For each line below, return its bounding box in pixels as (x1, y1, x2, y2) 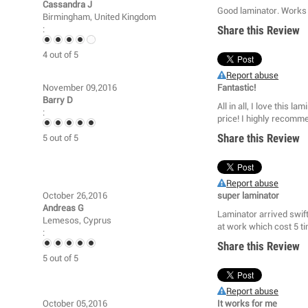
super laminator (217, 191, 280, 201)
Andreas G (43, 203, 84, 213)
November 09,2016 (43, 83, 117, 93)
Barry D (43, 96, 73, 105)
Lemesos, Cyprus (43, 216, 111, 225)
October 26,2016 (43, 191, 107, 201)
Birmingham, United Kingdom (43, 12, 156, 22)
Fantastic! (217, 83, 256, 93)
